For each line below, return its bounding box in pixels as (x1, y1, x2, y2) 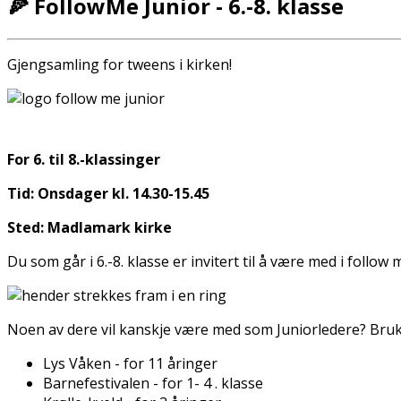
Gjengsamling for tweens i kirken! (7, 54, 232, 74)
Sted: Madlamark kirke (7, 217, 172, 237)
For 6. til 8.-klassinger (7, 149, 160, 169)
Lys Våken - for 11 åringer (43, 353, 218, 373)
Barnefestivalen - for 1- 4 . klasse (43, 372, 263, 393)
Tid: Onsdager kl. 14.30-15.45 (7, 183, 209, 203)
